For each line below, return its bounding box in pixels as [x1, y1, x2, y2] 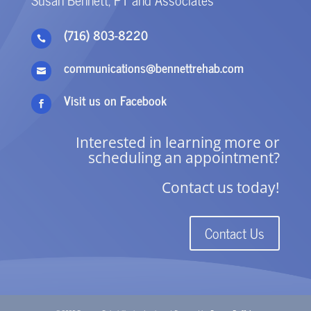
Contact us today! [162, 178, 280, 198]
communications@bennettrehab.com [63, 57, 244, 78]
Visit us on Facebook [63, 90, 167, 111]
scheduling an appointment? [88, 148, 280, 168]
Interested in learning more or [76, 133, 280, 153]
